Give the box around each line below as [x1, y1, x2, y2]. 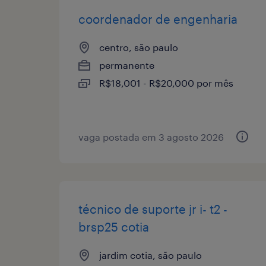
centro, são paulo [99, 41, 178, 53]
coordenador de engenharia [78, 11, 237, 26]
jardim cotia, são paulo [99, 249, 202, 261]
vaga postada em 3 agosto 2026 [78, 131, 224, 142]
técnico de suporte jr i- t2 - [78, 201, 227, 216]
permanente [99, 59, 154, 71]
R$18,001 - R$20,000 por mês [99, 77, 233, 88]
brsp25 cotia [78, 219, 149, 234]
